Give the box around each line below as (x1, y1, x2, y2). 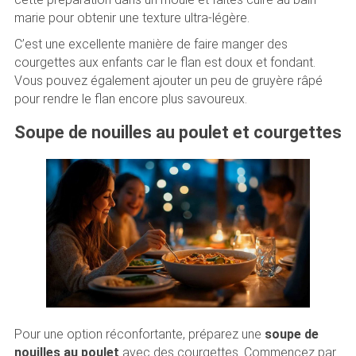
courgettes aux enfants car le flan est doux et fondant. (14, 55, 315, 71)
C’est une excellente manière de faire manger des (14, 37, 288, 52)
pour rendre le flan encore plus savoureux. (14, 91, 247, 107)
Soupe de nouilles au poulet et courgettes (14, 122, 342, 142)
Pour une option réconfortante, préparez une (14, 326, 265, 342)
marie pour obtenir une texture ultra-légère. (14, 10, 250, 26)
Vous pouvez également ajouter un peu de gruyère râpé (14, 73, 323, 89)
